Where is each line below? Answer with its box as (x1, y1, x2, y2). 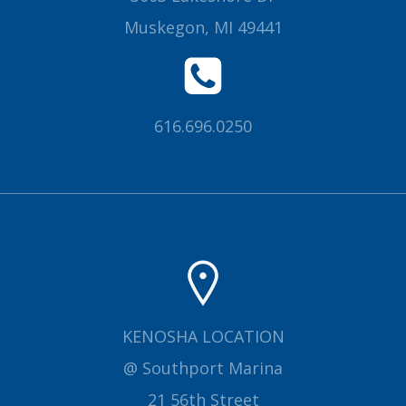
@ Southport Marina (123, 356, 283, 379)
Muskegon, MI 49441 (123, 15, 283, 38)
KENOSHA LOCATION (121, 324, 285, 347)
